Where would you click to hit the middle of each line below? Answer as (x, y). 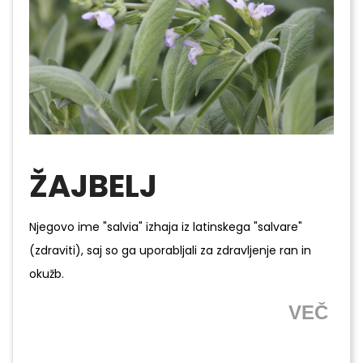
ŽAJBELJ (93, 186)
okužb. (47, 273)
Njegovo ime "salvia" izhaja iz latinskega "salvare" (166, 226)
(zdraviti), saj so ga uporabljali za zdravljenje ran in (170, 250)
